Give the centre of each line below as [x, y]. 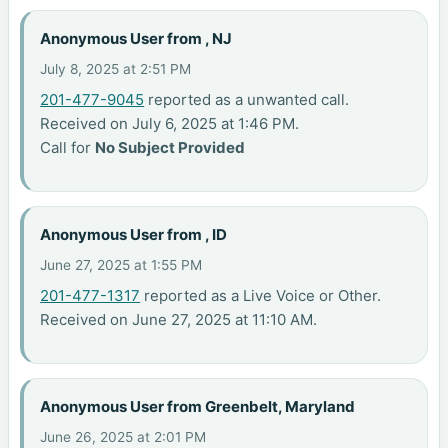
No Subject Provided [170, 147]
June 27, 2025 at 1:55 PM [121, 264]
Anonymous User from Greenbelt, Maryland [198, 407]
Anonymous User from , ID [134, 235]
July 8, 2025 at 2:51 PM [116, 68]
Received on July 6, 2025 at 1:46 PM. [170, 123]
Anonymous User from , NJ [136, 39]
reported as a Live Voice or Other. [261, 295]
